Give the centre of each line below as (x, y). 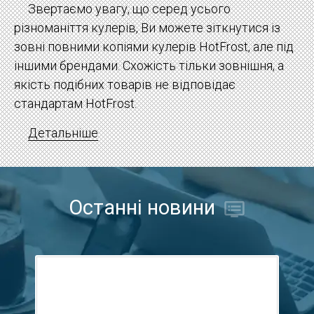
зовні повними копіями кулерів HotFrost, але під (154, 47)
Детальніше (63, 133)
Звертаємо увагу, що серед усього (129, 9)
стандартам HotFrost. (75, 104)
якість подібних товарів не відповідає (125, 85)
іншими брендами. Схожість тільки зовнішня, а (149, 66)
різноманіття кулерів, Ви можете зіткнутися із (147, 28)
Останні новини (142, 208)
